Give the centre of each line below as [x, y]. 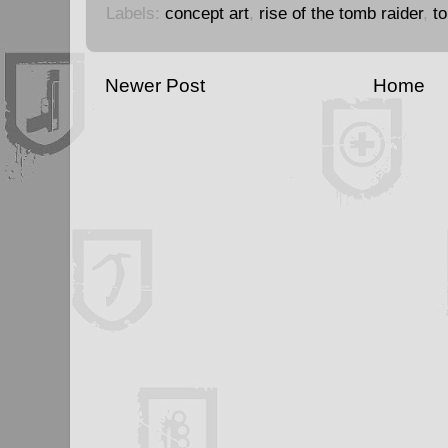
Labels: [135, 12]
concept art [207, 12]
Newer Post [155, 85]
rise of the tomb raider [341, 12]
